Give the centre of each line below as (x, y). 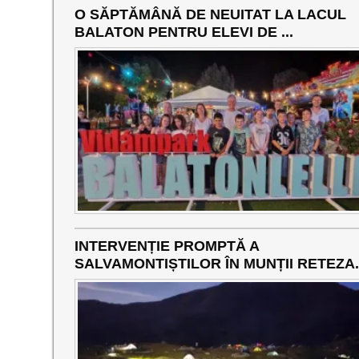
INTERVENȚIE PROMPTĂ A (166, 246)
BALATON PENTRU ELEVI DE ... (184, 32)
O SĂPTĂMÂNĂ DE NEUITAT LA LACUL (210, 15)
